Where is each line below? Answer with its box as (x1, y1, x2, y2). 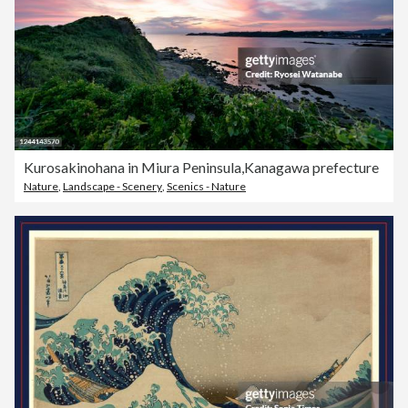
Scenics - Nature (167, 179, 246, 194)
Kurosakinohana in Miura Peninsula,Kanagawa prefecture (24, 158, 379, 177)
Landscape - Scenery (63, 179, 162, 194)
